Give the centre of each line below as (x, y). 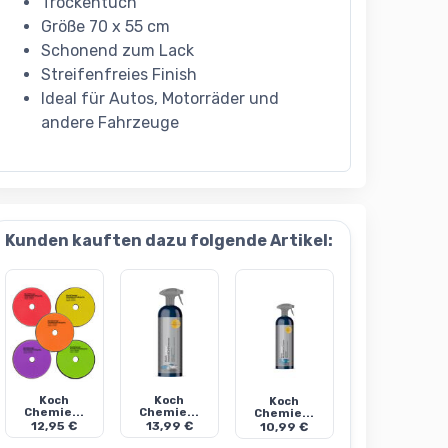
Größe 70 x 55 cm (105, 27)
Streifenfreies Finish (118, 75)
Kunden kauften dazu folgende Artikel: (169, 241)
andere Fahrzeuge (109, 123)
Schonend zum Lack (117, 51)
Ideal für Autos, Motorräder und (159, 99)
